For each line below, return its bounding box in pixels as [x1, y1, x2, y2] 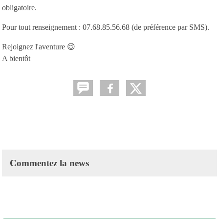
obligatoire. [2, 3, 39, 12]
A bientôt [2, 54, 30, 63]
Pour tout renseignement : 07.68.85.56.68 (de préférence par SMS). [2, 22, 209, 31]
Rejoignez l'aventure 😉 [2, 42, 75, 51]
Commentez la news [10, 157, 89, 168]
